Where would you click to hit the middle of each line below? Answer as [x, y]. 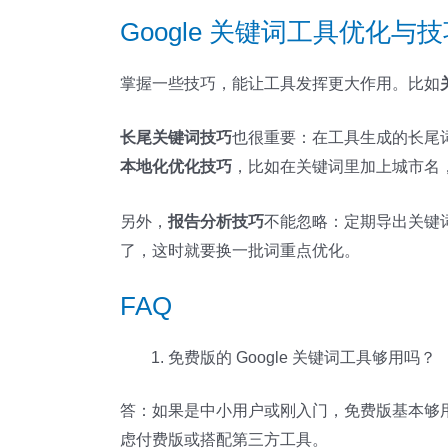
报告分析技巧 [216, 221]
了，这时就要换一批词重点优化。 [240, 250]
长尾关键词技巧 [176, 138]
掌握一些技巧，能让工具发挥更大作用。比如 [280, 83]
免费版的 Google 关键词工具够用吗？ [302, 358]
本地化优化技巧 [176, 167]
